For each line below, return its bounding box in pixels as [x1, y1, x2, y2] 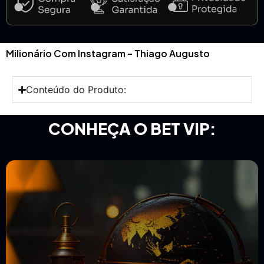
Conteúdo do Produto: [26, 84, 127, 96]
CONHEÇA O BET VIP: [48, 118, 216, 139]
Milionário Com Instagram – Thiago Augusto [6, 47, 210, 60]
